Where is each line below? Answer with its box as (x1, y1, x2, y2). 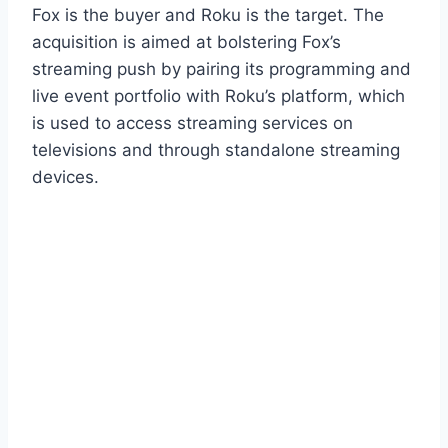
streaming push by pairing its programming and (32, 58, 411, 79)
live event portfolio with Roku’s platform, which (32, 85, 405, 106)
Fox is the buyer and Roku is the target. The (32, 4, 384, 25)
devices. (32, 166, 99, 187)
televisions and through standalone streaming (32, 139, 400, 160)
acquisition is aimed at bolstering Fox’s (32, 31, 341, 52)
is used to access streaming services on (32, 112, 353, 133)
